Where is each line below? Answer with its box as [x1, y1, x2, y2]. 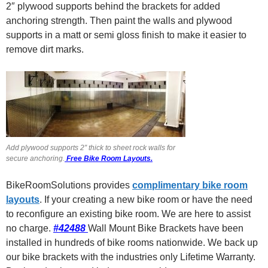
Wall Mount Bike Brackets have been [88, 223, 243, 233]
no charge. [6, 223, 53, 233]
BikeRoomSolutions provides [6, 180, 132, 190]
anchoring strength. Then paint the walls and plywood [6, 16, 232, 26]
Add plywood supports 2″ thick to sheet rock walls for [6, 144, 175, 152]
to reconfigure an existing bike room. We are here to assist [6, 209, 251, 219]
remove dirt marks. [6, 44, 84, 54]
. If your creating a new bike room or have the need [39, 194, 252, 205]
